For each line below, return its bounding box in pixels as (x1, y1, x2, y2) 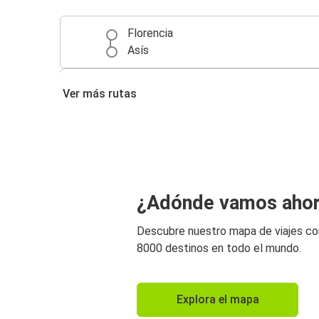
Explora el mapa (176, 292, 259, 306)
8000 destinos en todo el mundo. (137, 241, 301, 255)
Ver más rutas (63, 87, 137, 101)
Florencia (127, 26, 173, 41)
